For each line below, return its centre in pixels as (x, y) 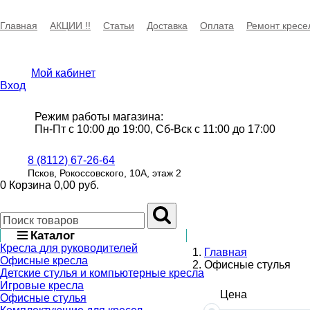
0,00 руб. (76, 185)
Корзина (30, 185)
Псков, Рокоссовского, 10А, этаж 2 (104, 173)
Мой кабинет (63, 73)
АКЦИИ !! (70, 26)
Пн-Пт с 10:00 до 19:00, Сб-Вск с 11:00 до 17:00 (155, 129)
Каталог (53, 236)
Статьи (119, 26)
